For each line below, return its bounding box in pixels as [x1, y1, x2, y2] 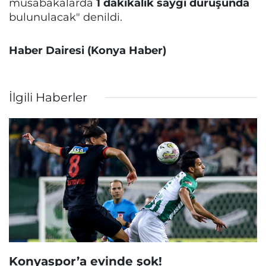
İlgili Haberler [9, 90, 87, 104]
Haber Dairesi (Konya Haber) [9, 44, 166, 56]
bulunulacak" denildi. [9, 11, 122, 23]
